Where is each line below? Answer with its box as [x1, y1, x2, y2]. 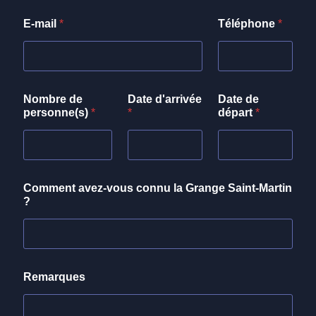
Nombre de [23, 92, 83, 105]
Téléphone [218, 17, 278, 30]
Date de [217, 92, 259, 105]
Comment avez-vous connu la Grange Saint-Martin [23, 181, 292, 194]
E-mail [23, 17, 59, 30]
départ [217, 106, 255, 119]
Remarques [23, 270, 85, 283]
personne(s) [23, 106, 91, 119]
